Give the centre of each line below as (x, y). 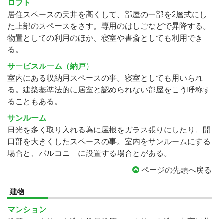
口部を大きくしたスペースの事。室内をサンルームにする (109, 142)
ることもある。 (35, 101)
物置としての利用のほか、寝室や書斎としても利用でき (105, 38)
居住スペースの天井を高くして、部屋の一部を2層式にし (107, 14)
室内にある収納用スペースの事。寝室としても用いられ (105, 78)
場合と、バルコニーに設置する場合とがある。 (89, 153)
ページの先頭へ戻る (175, 170)
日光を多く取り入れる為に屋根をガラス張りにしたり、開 (109, 130)
